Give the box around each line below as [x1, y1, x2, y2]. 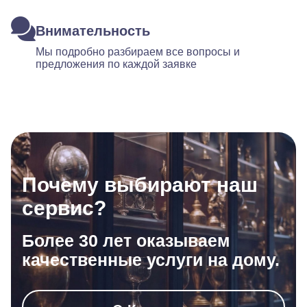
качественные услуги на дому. [22, 250, 280, 269]
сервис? [22, 197, 106, 219]
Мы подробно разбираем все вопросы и [36, 46, 240, 58]
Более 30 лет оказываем [22, 231, 230, 250]
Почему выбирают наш [22, 173, 258, 196]
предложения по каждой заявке [36, 58, 197, 70]
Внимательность [36, 23, 150, 38]
